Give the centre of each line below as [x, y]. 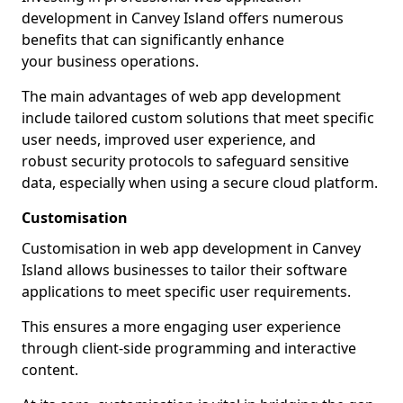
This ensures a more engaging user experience [181, 327]
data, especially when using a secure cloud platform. [200, 183]
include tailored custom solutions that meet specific [198, 118]
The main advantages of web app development [181, 96]
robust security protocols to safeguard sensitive [185, 161]
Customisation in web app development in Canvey [191, 248]
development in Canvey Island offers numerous [183, 18]
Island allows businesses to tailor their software [184, 270]
